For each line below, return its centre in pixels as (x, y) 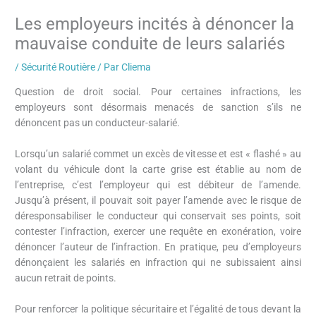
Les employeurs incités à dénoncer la (155, 24)
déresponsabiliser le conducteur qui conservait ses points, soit (158, 215)
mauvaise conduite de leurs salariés (150, 44)
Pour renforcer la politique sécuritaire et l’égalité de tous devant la (158, 309)
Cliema (136, 67)
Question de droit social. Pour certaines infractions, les (158, 91)
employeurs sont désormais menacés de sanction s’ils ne (158, 107)
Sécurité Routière (59, 67)
